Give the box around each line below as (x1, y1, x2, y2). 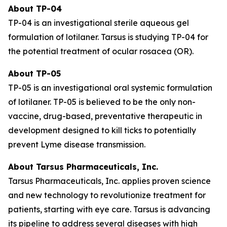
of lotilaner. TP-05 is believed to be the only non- (8, 97, 196, 107)
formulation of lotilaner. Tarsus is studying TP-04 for (8, 32, 208, 42)
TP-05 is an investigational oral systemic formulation (8, 83, 212, 93)
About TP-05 (8, 68, 61, 79)
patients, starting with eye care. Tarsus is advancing (8, 204, 210, 214)
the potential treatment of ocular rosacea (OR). (8, 46, 194, 56)
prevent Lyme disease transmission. (8, 139, 145, 149)
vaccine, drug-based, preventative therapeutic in (8, 111, 202, 121)
